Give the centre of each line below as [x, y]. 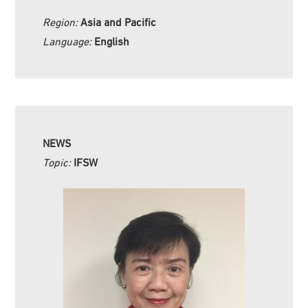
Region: [62, 22]
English [112, 41]
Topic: [58, 162]
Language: [69, 41]
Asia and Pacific [119, 22]
